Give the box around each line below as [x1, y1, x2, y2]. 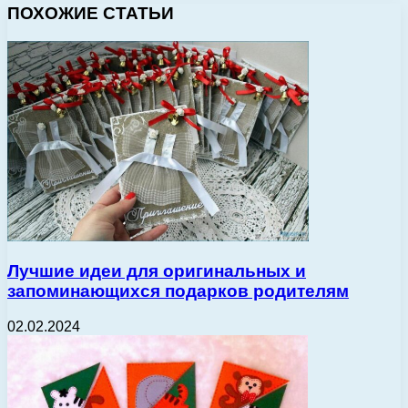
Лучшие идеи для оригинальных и [7, 261, 306, 281]
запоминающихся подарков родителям [7, 281, 349, 301]
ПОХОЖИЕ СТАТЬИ [7, 3, 174, 23]
